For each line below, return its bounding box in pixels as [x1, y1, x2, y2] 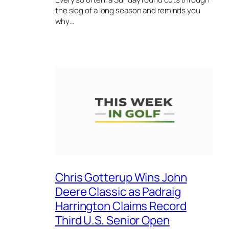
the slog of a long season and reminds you [55, 5, 200, 16]
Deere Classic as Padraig [55, 184, 181, 200]
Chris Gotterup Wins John [55, 169, 187, 186]
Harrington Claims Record [55, 198, 187, 214]
